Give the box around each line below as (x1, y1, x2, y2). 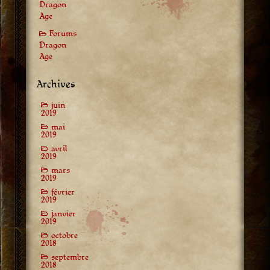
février (51, 187, 75, 197)
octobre (51, 230, 78, 240)
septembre (51, 252, 89, 262)
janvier (51, 209, 77, 219)
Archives (36, 78, 75, 90)
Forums (49, 29, 77, 39)
